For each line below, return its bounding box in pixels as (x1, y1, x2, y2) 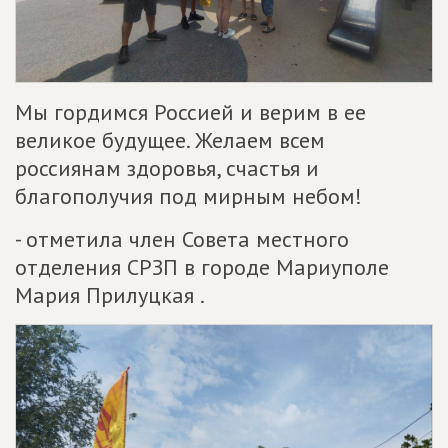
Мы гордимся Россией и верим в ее (15, 98, 366, 126)
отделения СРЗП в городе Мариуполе (15, 253, 389, 281)
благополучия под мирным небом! (15, 182, 362, 210)
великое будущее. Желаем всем (15, 126, 325, 154)
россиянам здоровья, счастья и (15, 154, 319, 182)
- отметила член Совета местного (15, 225, 349, 253)
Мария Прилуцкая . (15, 281, 205, 309)
